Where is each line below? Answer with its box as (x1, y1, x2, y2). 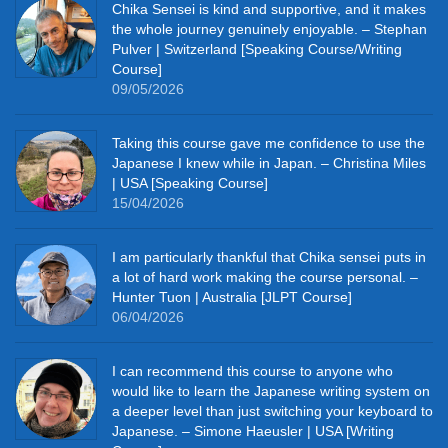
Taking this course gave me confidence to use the (112, 135, 425, 152)
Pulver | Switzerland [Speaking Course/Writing (112, 41, 402, 58)
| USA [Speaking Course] (112, 175, 268, 192)
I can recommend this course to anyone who (112, 363, 393, 380)
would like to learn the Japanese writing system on (112, 383, 430, 400)
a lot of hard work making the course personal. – (112, 269, 418, 286)
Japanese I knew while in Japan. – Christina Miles (112, 155, 426, 172)
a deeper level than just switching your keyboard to (112, 403, 433, 420)
